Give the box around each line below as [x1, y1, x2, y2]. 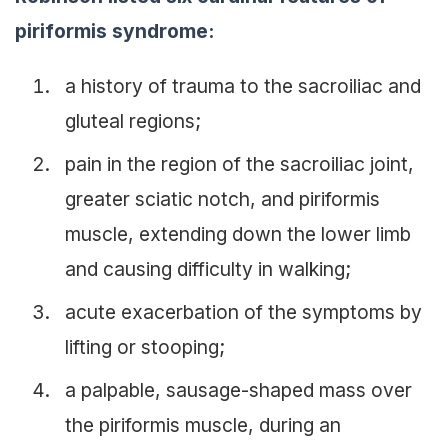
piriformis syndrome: [15, 19, 214, 44]
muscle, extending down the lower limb [65, 221, 411, 246]
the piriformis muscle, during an [65, 412, 341, 437]
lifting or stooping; [65, 334, 225, 359]
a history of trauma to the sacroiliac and [65, 73, 421, 98]
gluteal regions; [65, 108, 201, 133]
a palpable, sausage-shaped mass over [65, 377, 412, 402]
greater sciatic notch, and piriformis [65, 186, 380, 211]
